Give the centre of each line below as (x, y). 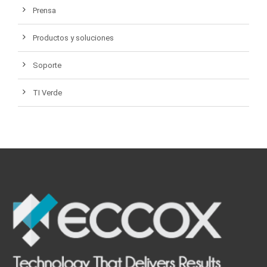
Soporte (47, 66)
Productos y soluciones (73, 38)
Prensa (44, 11)
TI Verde (47, 93)
